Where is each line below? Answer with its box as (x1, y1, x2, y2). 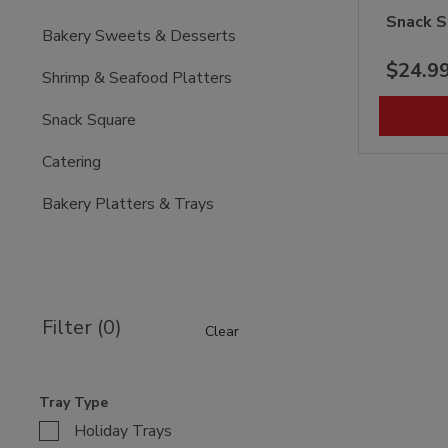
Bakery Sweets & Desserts (42, 24, 237, 47)
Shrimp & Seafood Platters (42, 66, 233, 89)
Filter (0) (42, 313, 123, 341)
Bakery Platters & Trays (42, 192, 215, 215)
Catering (42, 150, 102, 173)
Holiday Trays (74, 419, 173, 442)
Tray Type (39, 392, 109, 412)
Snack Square (42, 108, 137, 131)
